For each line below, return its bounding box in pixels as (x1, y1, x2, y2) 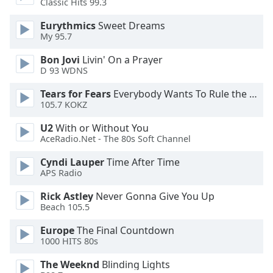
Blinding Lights (99, 258, 170, 271)
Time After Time (104, 155, 180, 169)
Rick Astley (40, 190, 93, 203)
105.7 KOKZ (40, 99, 87, 111)
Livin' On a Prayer (80, 53, 163, 66)
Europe (40, 224, 74, 237)
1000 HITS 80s (40, 235, 98, 247)
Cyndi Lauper (40, 155, 104, 169)
